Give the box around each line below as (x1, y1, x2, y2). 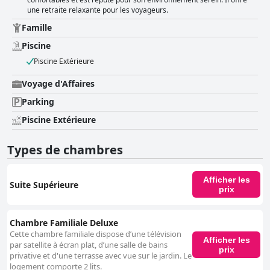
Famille (22, 22, 52, 34)
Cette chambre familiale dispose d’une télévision (10, 228, 181, 240)
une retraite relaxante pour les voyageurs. (27, 5, 168, 16)
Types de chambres (7, 142, 123, 159)
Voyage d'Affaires (22, 78, 95, 90)
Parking (22, 96, 54, 108)
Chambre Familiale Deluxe (10, 217, 118, 229)
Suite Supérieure (10, 178, 78, 190)
